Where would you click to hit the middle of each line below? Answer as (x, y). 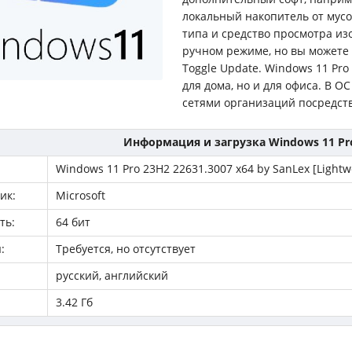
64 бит (73, 222)
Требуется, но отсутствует (126, 249)
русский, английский (112, 275)
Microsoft (81, 195)
